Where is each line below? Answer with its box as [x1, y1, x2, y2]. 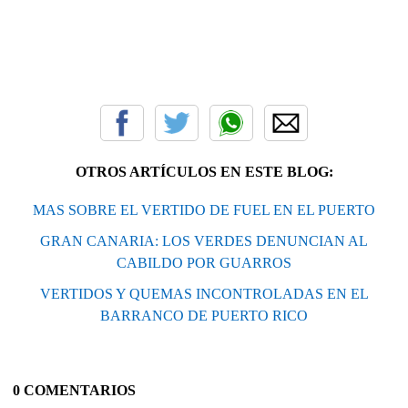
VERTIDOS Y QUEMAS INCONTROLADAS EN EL [39, 285, 369, 301]
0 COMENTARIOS [13, 382, 136, 398]
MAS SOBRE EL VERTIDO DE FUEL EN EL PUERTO [33, 201, 375, 218]
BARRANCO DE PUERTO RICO [100, 307, 308, 323]
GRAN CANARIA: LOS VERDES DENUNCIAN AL [40, 232, 368, 249]
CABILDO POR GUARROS [117, 254, 291, 270]
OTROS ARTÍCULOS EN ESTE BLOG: [75, 163, 333, 179]
